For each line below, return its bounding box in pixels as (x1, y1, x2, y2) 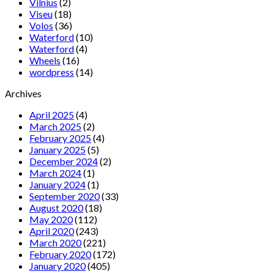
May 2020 (29, 213, 73, 225)
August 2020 (29, 201, 83, 213)
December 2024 (29, 155, 98, 167)
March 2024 (29, 166, 81, 179)
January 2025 (29, 143, 86, 155)
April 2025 (29, 108, 74, 120)
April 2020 (29, 224, 74, 237)
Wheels (29, 54, 61, 66)
